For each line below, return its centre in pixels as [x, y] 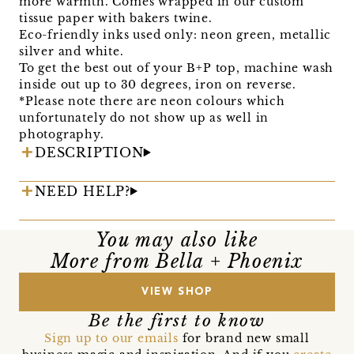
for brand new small [244, 338]
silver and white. [72, 51]
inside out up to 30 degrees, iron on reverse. [158, 84]
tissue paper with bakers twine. [116, 18]
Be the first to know [177, 320]
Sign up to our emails [111, 338]
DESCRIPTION [89, 152]
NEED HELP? [83, 191]
